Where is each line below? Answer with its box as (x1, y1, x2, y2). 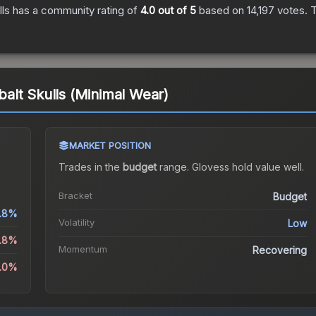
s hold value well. (224, 161, 304, 174)
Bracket (58, 190, 92, 202)
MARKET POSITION (68, 140, 151, 152)
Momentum (58, 243, 107, 255)
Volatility (58, 217, 95, 229)
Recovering (253, 244, 308, 257)
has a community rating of (10, 4, 140, 18)
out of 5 (155, 4, 196, 18)
